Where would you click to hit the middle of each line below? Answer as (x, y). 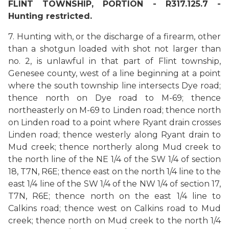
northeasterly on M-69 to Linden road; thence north (114, 110)
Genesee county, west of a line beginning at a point (114, 73)
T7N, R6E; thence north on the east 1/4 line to (114, 196)
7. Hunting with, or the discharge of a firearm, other (114, 37)
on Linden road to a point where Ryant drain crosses (114, 122)
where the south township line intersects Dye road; (114, 86)
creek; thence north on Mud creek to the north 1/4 (114, 221)
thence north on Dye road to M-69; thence (114, 98)
